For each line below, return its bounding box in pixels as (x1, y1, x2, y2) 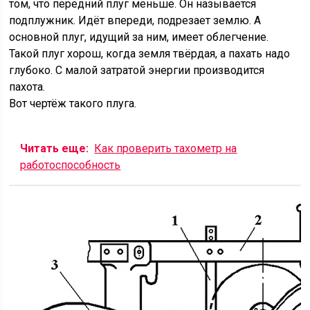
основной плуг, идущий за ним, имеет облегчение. (9, 30, 269, 44)
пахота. (9, 80, 46, 93)
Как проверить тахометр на (94, 142, 237, 155)
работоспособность (20, 158, 121, 172)
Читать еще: (20, 142, 89, 155)
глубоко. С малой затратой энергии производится (9, 64, 265, 77)
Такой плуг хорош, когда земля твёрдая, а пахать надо (9, 47, 291, 60)
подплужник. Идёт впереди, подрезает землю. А (9, 14, 262, 27)
